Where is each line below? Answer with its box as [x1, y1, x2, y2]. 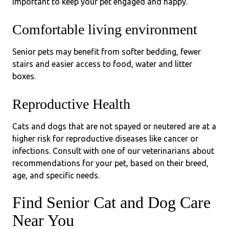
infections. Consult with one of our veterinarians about [12, 146, 214, 155]
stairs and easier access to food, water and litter [12, 59, 192, 68]
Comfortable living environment [12, 21, 197, 37]
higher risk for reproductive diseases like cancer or [12, 133, 198, 143]
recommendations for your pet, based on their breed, [12, 158, 209, 168]
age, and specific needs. [12, 170, 100, 180]
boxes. [12, 71, 36, 81]
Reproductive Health [12, 96, 130, 112]
